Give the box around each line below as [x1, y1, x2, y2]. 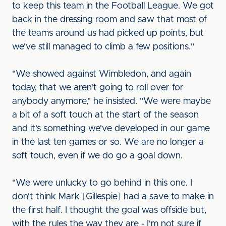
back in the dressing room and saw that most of [12, 15, 207, 24]
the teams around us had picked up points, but [12, 29, 204, 38]
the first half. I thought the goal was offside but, [12, 206, 206, 215]
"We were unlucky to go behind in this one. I [12, 179, 192, 188]
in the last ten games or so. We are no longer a [12, 138, 204, 147]
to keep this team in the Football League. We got [12, 2, 214, 11]
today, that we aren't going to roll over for [12, 83, 184, 92]
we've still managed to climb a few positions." [12, 42, 194, 51]
